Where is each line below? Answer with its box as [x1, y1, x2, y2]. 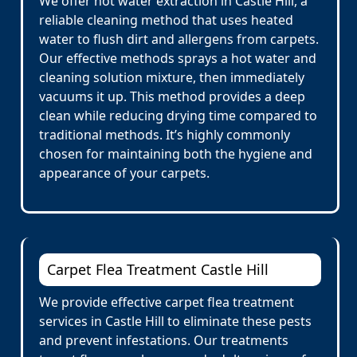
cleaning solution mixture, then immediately [39, 69, 304, 86]
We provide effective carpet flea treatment [39, 293, 294, 311]
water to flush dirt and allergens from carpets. [39, 30, 319, 48]
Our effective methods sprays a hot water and [39, 49, 316, 67]
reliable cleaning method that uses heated [39, 11, 293, 29]
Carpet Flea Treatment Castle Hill [47, 260, 269, 279]
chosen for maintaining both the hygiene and [39, 145, 312, 163]
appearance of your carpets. [39, 164, 210, 182]
